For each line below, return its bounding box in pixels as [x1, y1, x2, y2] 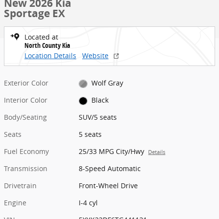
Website [82, 51, 109, 60]
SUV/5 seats [79, 112, 117, 122]
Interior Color [4, 95, 47, 105]
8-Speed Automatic [79, 164, 141, 174]
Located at [24, 32, 58, 42]
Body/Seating [4, 112, 47, 122]
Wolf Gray [91, 78, 123, 88]
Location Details [24, 51, 76, 60]
